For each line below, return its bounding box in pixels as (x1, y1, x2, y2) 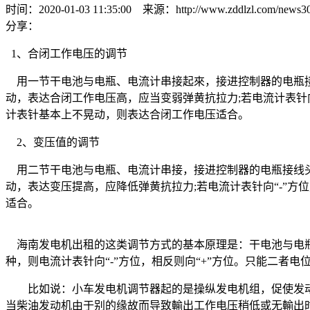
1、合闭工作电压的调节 (6, 48, 127, 60)
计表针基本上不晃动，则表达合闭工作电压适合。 (6, 109, 249, 121)
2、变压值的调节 (6, 136, 100, 149)
